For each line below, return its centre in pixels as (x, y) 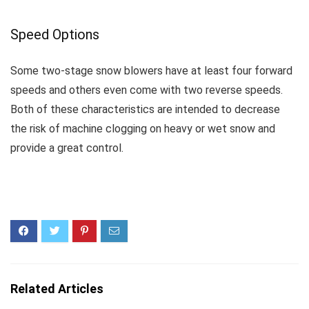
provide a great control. (67, 148)
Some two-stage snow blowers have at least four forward (151, 71)
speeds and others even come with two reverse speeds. (147, 90)
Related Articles (57, 289)
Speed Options (55, 34)
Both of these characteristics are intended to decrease (145, 109)
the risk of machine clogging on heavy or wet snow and (143, 129)
